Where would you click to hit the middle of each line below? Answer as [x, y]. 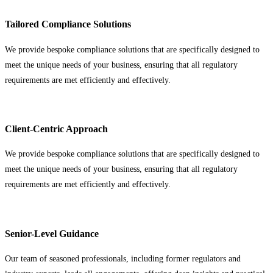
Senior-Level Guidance [52, 233]
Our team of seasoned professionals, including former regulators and [123, 259]
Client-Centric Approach [56, 129]
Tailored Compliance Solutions [68, 24]
